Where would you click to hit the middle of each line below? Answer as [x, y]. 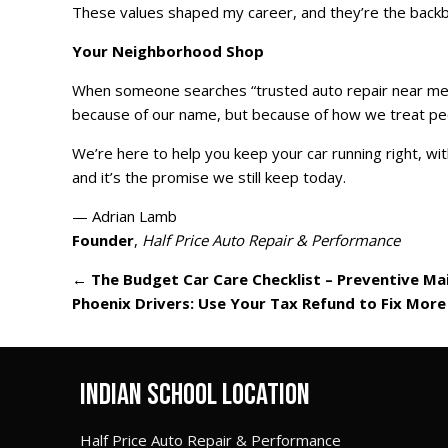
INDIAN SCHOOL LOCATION [195, 395]
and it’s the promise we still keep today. [209, 177]
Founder [103, 240]
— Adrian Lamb [124, 216]
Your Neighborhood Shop [168, 51]
